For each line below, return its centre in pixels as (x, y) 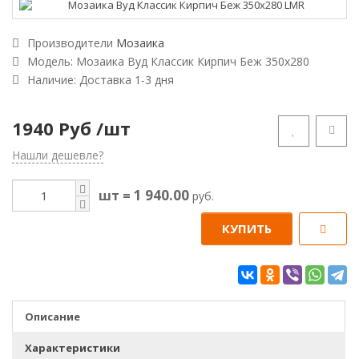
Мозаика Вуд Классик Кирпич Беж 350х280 (193, 61)
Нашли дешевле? (58, 155)
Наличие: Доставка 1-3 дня (101, 79)
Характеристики (73, 347)
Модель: (52, 61)
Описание (52, 316)
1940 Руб (52, 128)
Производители (72, 42)
